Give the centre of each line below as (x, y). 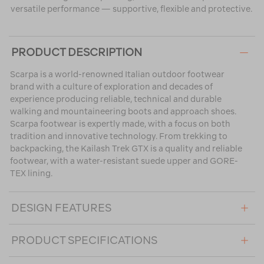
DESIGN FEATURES (61, 208)
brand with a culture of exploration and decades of (111, 87)
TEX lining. (31, 174)
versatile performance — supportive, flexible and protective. (131, 9)
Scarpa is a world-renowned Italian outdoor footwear (117, 75)
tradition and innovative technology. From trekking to (119, 136)
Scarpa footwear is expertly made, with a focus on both (120, 124)
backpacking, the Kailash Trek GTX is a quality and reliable (126, 149)
